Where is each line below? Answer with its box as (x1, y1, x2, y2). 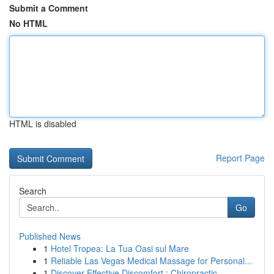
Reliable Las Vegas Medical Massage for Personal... (51, 254, 252, 267)
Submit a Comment (9, 2, 88, 14)
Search (19, 185, 46, 197)
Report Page (216, 152, 265, 164)
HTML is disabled (9, 117, 76, 130)
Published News (19, 230, 81, 242)
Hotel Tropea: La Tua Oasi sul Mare (51, 242, 189, 254)
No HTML (9, 17, 48, 29)
